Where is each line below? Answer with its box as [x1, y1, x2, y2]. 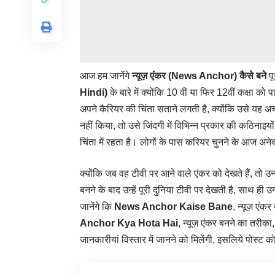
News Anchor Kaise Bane [114, 201, 233, 212]
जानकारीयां [80, 234, 119, 246]
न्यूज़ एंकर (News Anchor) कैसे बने [132, 71, 269, 82]
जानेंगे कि [80, 201, 114, 212]
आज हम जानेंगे [80, 71, 132, 82]
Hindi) [80, 87, 107, 98]
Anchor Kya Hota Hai [80, 218, 178, 229]
